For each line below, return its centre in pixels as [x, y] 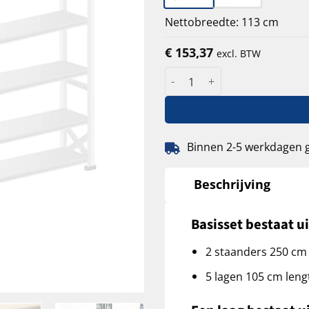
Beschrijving [232, 185]
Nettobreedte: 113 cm [222, 22]
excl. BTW [239, 53]
